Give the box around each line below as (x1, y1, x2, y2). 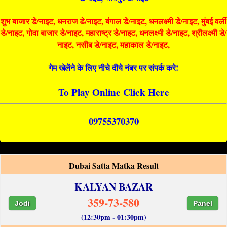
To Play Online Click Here (58, 85, 169, 100)
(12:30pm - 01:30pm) (81, 211, 146, 222)
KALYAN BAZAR (74, 179, 153, 194)
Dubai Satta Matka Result (68, 159, 159, 171)
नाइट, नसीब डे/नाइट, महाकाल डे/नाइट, (57, 39, 170, 51)
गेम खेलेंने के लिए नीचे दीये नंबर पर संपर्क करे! (49, 62, 178, 74)
